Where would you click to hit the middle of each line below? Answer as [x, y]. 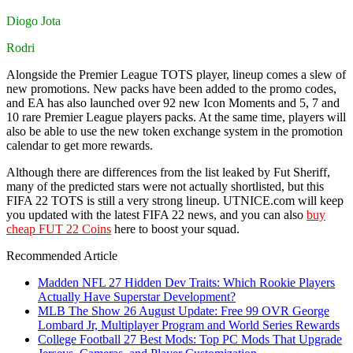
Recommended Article [62, 255]
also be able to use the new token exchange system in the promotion [175, 131]
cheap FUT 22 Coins [59, 229]
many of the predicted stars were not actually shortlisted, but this [165, 186]
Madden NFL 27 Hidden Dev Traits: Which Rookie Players [186, 282]
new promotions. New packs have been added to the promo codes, [171, 88]
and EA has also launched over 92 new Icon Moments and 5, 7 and [173, 102]
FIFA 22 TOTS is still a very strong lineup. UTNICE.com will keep [175, 200]
